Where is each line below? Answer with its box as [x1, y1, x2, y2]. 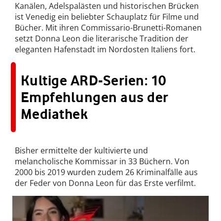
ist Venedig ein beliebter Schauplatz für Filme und [15, 11, 199, 23]
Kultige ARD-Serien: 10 [21, 72, 166, 89]
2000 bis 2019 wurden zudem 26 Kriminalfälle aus [15, 167, 198, 178]
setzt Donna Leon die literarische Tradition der [15, 33, 188, 44]
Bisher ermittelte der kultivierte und [15, 145, 148, 156]
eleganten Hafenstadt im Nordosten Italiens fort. [15, 44, 195, 55]
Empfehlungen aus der [21, 89, 169, 106]
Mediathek [21, 106, 88, 123]
